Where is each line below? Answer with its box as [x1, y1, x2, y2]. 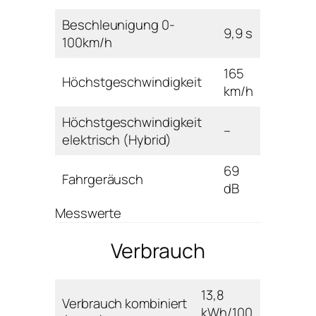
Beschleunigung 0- [62, 16, 175, 35]
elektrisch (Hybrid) [62, 130, 172, 150]
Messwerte [55, 204, 122, 223]
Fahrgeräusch [62, 170, 144, 189]
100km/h [62, 33, 112, 52]
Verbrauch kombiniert [62, 293, 188, 312]
